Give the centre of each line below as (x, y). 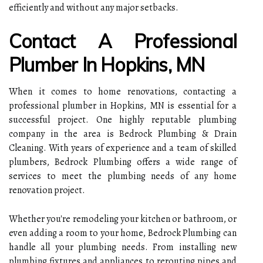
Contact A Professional (123, 41)
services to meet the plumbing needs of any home (123, 176)
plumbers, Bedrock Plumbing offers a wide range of (123, 162)
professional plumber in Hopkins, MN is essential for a (123, 105)
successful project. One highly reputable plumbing (123, 119)
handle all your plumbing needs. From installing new (123, 247)
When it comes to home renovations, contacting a (123, 91)
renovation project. (47, 190)
